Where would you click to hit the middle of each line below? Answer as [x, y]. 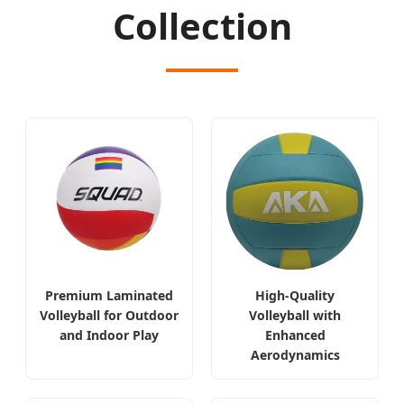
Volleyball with [295, 316]
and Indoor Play [109, 335]
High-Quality [295, 296]
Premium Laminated [109, 296]
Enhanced [295, 335]
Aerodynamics [295, 355]
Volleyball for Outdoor [109, 316]
